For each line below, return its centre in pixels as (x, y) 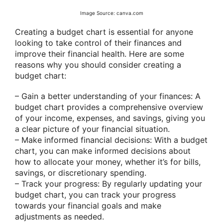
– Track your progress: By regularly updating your (109, 183)
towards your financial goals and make (88, 205)
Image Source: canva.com (111, 13)
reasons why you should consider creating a (98, 64)
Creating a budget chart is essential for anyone (104, 32)
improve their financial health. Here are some (100, 54)
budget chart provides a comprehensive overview (109, 107)
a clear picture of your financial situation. (92, 129)
